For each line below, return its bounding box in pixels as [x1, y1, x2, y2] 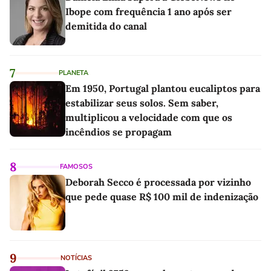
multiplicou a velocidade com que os [65, 111, 232, 123]
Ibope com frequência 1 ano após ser [65, 5, 232, 18]
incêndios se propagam [65, 125, 172, 138]
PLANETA [59, 68, 88, 77]
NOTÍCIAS [60, 253, 92, 263]
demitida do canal [65, 19, 147, 32]
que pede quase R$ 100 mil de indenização [65, 190, 258, 203]
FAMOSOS [60, 162, 93, 171]
